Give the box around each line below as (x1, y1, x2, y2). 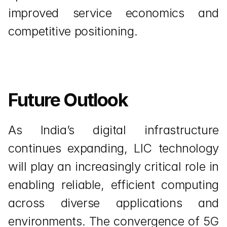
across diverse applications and (8, 196, 219, 210)
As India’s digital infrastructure (8, 123, 219, 137)
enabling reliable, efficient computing (8, 177, 219, 192)
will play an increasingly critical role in (8, 159, 219, 174)
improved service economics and (8, 6, 219, 20)
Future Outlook (8, 89, 128, 111)
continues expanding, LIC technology (8, 141, 219, 156)
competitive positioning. (8, 24, 138, 39)
